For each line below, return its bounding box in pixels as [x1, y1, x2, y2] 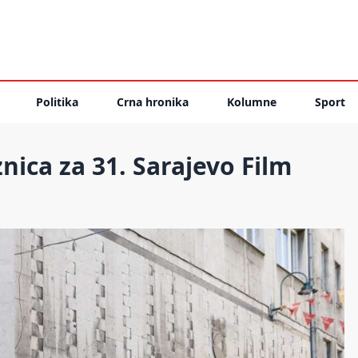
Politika [36, 94, 78, 109]
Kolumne [227, 94, 276, 109]
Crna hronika [117, 94, 189, 109]
